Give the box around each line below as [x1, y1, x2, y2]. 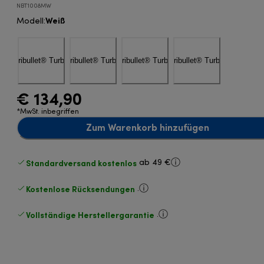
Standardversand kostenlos [26, 157, 137, 168]
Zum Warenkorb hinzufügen [85, 121, 209, 133]
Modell [16, 17, 44, 25]
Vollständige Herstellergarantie [26, 209, 155, 220]
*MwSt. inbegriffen [16, 108, 80, 115]
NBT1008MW [16, 3, 52, 9]
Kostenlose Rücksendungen [26, 183, 136, 194]
